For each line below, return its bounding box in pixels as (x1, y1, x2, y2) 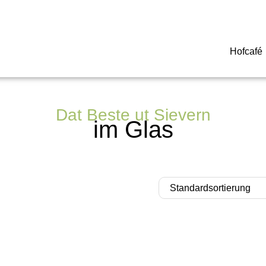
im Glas (93, 116, 173, 142)
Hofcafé (230, 46, 263, 56)
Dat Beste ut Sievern (55, 106, 211, 124)
